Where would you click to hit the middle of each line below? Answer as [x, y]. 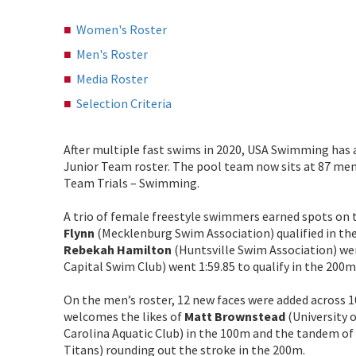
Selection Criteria [124, 103]
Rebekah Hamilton [118, 249]
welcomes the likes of [124, 316]
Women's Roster [122, 29]
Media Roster [112, 78]
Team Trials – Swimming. [133, 182]
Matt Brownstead [235, 316]
